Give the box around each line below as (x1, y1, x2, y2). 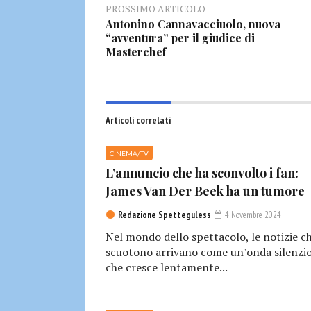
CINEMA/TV (110, 149, 149, 158)
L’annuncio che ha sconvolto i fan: (106, 165, 299, 182)
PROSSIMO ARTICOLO (106, 2, 205, 16)
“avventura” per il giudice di (106, 31, 255, 46)
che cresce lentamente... (106, 260, 228, 276)
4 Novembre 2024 (223, 209, 281, 221)
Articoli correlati (106, 114, 171, 127)
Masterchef (106, 44, 166, 60)
